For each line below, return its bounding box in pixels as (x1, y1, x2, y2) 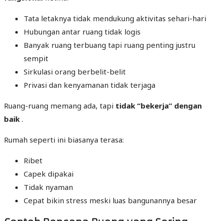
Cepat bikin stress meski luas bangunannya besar (24, 195, 197, 206)
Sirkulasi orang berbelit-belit (24, 67, 126, 77)
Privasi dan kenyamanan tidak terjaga (24, 80, 155, 90)
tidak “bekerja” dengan (115, 101, 202, 111)
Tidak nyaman (24, 182, 73, 192)
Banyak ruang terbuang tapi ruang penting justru (24, 40, 195, 50)
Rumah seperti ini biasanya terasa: (4, 135, 124, 145)
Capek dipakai (24, 169, 74, 179)
